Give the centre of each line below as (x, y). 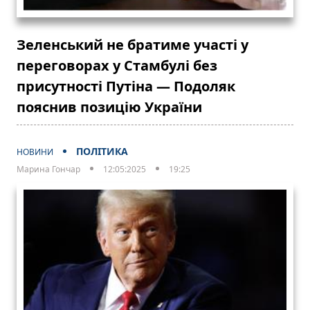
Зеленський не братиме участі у (133, 44)
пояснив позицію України (109, 107)
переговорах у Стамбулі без (117, 65)
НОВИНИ (35, 152)
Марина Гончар (48, 169)
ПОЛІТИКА (102, 151)
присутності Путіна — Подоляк (126, 86)
